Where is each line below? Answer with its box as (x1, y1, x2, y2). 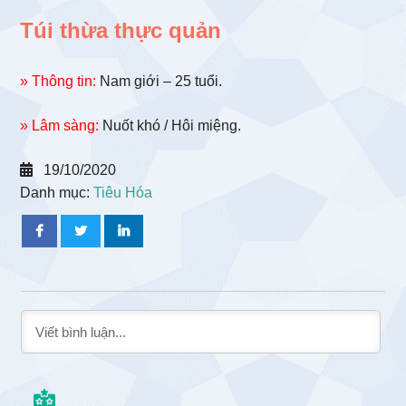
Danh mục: (20, 185, 94, 201)
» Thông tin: (20, 73, 97, 90)
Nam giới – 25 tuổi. (96, 73, 223, 90)
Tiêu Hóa (93, 185, 153, 201)
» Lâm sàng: (20, 118, 100, 134)
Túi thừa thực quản (20, 18, 222, 43)
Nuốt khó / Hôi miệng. (99, 118, 242, 134)
